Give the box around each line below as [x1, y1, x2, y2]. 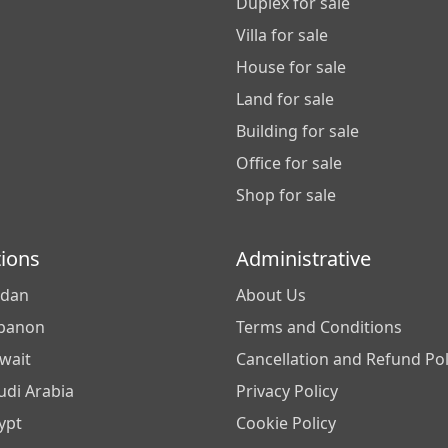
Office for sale [236, 152, 342, 174]
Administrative [236, 245, 371, 272]
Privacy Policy [236, 380, 338, 402]
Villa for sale [236, 24, 328, 46]
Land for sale [236, 88, 334, 110]
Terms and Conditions [236, 316, 402, 338]
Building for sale [236, 120, 359, 142]
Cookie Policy [236, 412, 336, 434]
